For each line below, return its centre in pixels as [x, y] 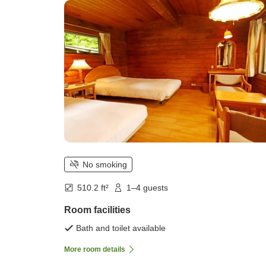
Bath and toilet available [121, 228]
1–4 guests [147, 188]
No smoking [105, 165]
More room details [95, 250]
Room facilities [97, 210]
